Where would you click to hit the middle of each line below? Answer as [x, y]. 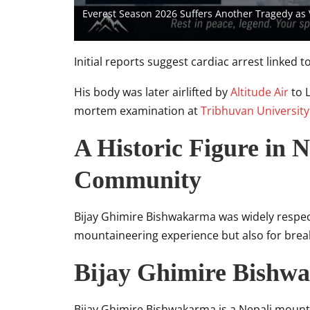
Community [138, 180]
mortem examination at [137, 111]
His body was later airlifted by [152, 92]
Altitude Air [259, 92]
